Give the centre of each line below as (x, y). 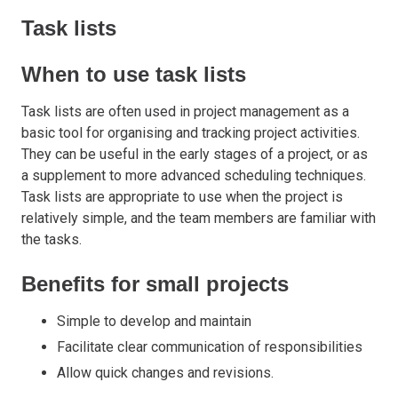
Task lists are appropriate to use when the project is (182, 197)
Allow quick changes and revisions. (165, 373)
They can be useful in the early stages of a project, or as (195, 155)
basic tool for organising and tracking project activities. (191, 133)
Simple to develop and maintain (154, 322)
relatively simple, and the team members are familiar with (199, 219)
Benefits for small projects (155, 284)
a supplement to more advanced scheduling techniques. (194, 176)
